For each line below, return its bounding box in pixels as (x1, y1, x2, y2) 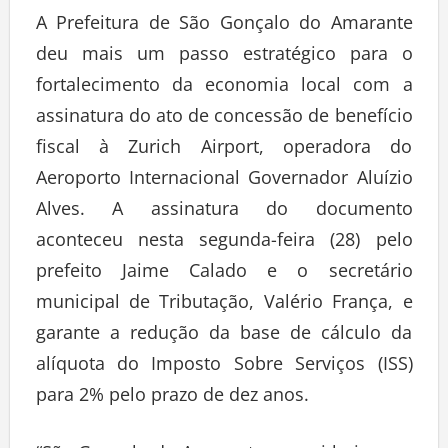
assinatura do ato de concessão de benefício (35, 102, 413, 127)
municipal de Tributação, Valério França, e (35, 288, 413, 313)
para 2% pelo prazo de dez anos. (35, 381, 309, 406)
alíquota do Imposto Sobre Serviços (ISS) (35, 350, 413, 375)
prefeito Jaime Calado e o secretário (35, 257, 413, 282)
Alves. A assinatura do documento (35, 195, 413, 220)
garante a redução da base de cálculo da (35, 319, 413, 344)
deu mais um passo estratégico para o (35, 40, 413, 65)
